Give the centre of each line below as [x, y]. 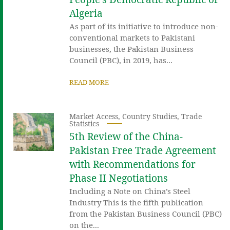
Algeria [86, 13]
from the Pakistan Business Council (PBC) [146, 213]
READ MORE [89, 82]
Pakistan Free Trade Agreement [143, 150]
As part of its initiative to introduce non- [144, 26]
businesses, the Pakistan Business [132, 49]
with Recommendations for [133, 164]
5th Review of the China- [126, 136]
